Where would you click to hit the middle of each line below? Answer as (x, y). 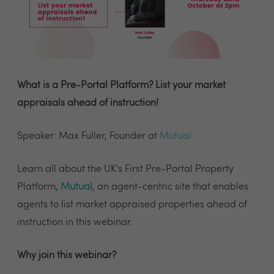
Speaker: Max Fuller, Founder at (88, 136)
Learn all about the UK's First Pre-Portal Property (125, 169)
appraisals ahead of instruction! (88, 103)
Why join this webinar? (67, 255)
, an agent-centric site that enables (170, 187)
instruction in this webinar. (75, 222)
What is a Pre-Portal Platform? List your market (121, 85)
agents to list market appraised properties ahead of (132, 205)
